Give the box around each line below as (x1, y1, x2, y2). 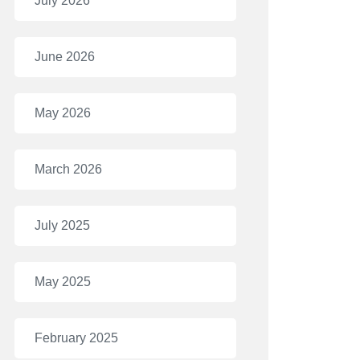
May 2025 (35, 275, 91, 288)
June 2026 (35, 50, 95, 63)
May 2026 (35, 106, 91, 120)
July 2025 (35, 219, 90, 232)
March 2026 (35, 162, 102, 176)
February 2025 (35, 331, 118, 345)
